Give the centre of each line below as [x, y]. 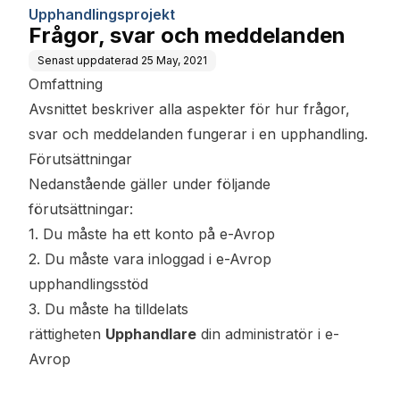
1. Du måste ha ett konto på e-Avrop [152, 234]
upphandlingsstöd [88, 284]
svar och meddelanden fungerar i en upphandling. [198, 134]
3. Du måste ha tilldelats [108, 309]
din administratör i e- [268, 334]
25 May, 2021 [174, 60]
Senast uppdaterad [88, 60]
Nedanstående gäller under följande [150, 184]
